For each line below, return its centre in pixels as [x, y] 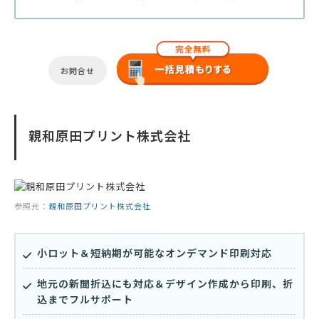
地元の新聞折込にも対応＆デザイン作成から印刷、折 [165, 283]
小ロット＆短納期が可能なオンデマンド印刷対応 [155, 252]
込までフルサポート [85, 299]
